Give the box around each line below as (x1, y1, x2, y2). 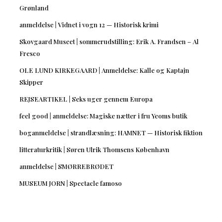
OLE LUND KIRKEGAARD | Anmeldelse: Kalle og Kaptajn (19, 65, 189, 74)
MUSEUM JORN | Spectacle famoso (19, 178, 122, 187)
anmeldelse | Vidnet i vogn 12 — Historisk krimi (19, 20, 159, 29)
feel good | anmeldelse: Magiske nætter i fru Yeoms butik (19, 111, 187, 120)
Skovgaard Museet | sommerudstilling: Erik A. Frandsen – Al (19, 37, 199, 46)
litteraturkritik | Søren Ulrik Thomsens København (19, 145, 169, 154)
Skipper (19, 77, 43, 86)
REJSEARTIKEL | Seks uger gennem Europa (19, 94, 153, 103)
